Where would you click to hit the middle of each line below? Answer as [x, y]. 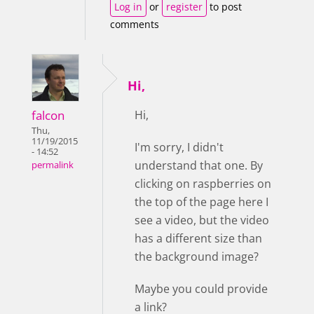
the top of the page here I [202, 202]
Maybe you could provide [201, 288]
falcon [48, 115]
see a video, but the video [202, 220]
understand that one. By [199, 165]
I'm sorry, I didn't [179, 147]
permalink [53, 165]
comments [135, 24]
